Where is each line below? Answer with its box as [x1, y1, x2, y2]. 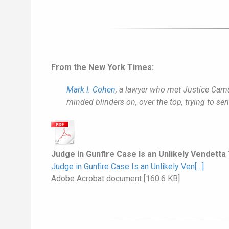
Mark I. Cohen [66, 85, 116, 95]
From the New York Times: [51, 62, 154, 73]
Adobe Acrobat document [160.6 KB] [51, 174, 180, 184]
